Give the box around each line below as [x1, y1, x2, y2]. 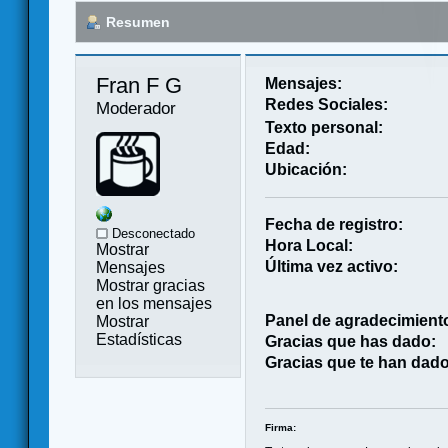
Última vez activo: [265, 257, 399, 275]
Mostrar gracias [96, 276, 205, 294]
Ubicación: [265, 160, 348, 178]
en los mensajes [96, 294, 212, 312]
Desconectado [108, 225, 195, 241]
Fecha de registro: [265, 215, 404, 233]
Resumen [106, 13, 170, 30]
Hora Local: [265, 236, 354, 254]
